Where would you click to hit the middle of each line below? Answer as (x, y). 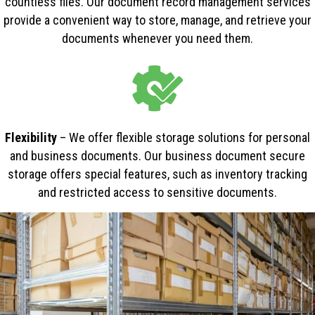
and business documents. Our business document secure (157, 155)
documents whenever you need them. (157, 38)
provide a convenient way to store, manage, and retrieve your (157, 20)
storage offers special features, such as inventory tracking (157, 174)
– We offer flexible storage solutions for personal (184, 137)
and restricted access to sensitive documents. (157, 192)
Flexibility (31, 137)
